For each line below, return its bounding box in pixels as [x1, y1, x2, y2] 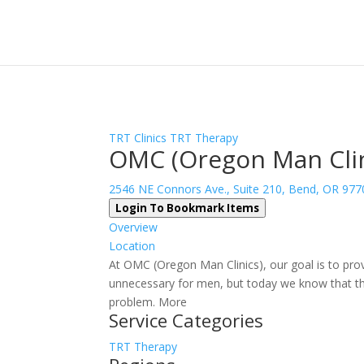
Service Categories [109, 308, 264, 332]
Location [109, 238, 156, 253]
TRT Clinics [109, 130, 167, 145]
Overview [109, 219, 158, 235]
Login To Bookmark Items [115, 201, 260, 215]
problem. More [109, 294, 188, 310]
